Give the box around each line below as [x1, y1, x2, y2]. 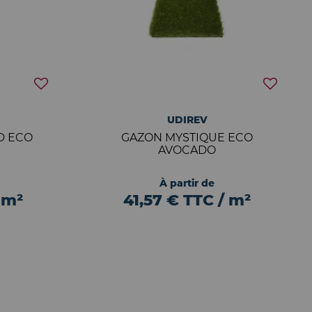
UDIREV [166, 114, 208, 126]
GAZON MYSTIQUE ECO [121, 131, 253, 144]
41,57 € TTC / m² [123, 191, 251, 210]
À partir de [159, 177, 215, 189]
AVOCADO [158, 143, 217, 157]
